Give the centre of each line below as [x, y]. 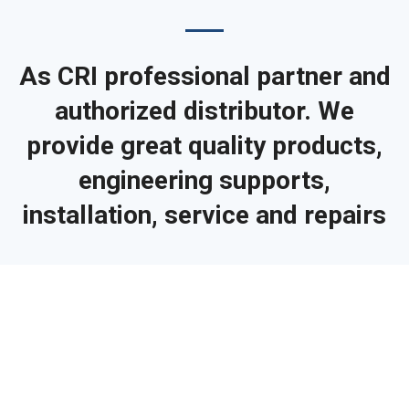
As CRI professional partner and [204, 76]
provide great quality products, [204, 146]
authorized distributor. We [204, 111]
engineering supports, [204, 180]
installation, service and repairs [204, 215]
